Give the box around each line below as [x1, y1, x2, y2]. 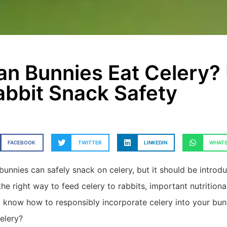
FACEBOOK [8, 139, 36, 146]
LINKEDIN [143, 139, 167, 146]
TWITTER [78, 139, 102, 146]
